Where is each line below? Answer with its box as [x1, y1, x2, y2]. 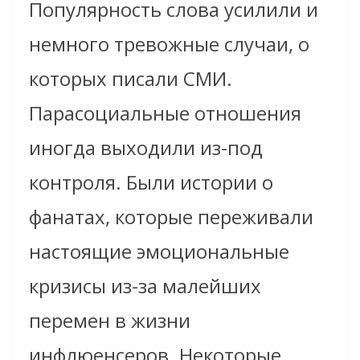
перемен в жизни [29, 306, 190, 333]
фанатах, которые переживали [29, 202, 313, 230]
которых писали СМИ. [29, 64, 232, 92]
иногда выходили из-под [29, 133, 263, 161]
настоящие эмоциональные [29, 237, 289, 264]
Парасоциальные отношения [29, 99, 301, 126]
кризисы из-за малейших [29, 272, 261, 299]
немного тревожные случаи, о [29, 30, 309, 57]
